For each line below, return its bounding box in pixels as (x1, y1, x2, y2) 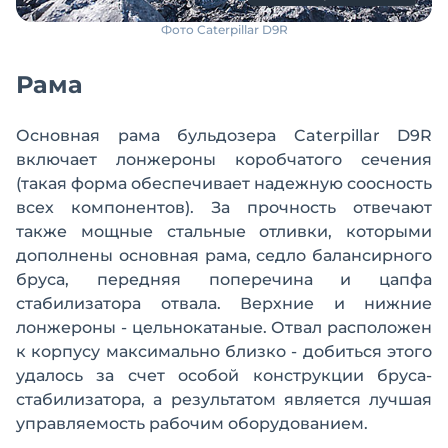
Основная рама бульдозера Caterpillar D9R (16, 126, 432, 146)
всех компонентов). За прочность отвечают (16, 198, 432, 218)
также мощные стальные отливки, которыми (16, 222, 432, 242)
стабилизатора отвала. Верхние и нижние (16, 294, 432, 314)
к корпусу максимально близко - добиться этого (16, 342, 432, 362)
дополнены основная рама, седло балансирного (16, 246, 432, 266)
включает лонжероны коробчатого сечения (16, 150, 432, 170)
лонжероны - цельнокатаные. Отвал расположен (16, 318, 432, 338)
